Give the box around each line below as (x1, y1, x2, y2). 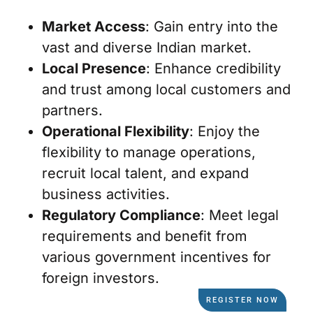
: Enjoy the (189, 122, 260, 140)
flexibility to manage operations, (42, 143, 256, 161)
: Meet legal (201, 206, 279, 224)
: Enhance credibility (146, 59, 281, 77)
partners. (42, 101, 103, 119)
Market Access (42, 17, 145, 35)
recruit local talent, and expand (42, 164, 249, 182)
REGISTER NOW (206, 295, 279, 305)
